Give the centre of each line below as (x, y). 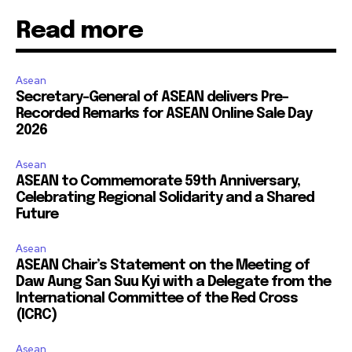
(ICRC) (36, 315)
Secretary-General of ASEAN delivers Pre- (152, 97)
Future (37, 214)
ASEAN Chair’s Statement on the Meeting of (163, 265)
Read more (79, 31)
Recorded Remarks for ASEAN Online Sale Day (164, 114)
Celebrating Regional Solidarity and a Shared (165, 198)
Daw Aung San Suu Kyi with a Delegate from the (173, 282)
